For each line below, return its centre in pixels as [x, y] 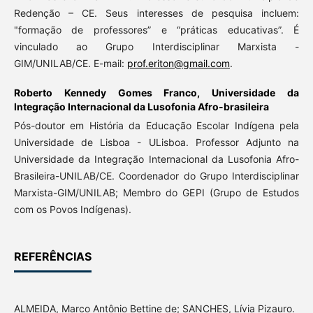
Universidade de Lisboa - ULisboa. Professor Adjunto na [156, 143]
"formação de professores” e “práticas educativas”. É [156, 30]
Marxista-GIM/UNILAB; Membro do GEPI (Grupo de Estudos [156, 193]
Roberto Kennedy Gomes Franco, [113, 93]
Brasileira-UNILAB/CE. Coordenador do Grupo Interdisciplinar [156, 176]
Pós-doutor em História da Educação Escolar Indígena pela [156, 126]
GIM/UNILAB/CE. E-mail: [70, 64]
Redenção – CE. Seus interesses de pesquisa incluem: [156, 13]
